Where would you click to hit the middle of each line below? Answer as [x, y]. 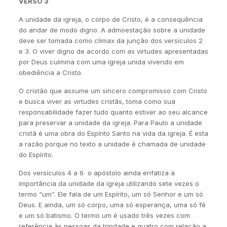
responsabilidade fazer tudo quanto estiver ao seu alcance [113, 112]
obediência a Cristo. [50, 72]
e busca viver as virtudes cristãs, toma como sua [97, 101]
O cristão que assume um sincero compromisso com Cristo [113, 91]
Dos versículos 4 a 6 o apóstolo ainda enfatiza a [97, 173]
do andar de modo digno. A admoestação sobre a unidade [112, 30]
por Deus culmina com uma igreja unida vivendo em [101, 62]
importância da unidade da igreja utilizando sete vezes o [109, 183]
